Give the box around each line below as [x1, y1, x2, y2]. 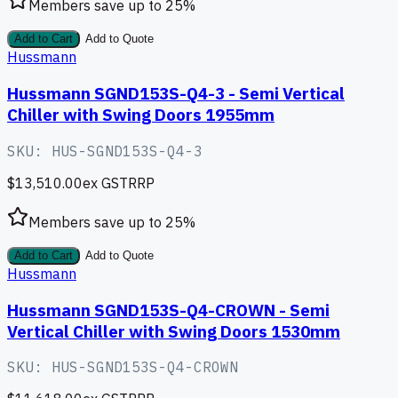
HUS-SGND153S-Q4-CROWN [52, 358, 238, 377]
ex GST [83, 173, 128, 192]
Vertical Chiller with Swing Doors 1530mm [7, 320, 340, 342]
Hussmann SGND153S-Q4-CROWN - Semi [7, 298, 330, 321]
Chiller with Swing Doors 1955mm [7, 104, 275, 126]
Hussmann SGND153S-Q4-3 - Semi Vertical [7, 83, 345, 105]
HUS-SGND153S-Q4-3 [52, 141, 203, 160]
